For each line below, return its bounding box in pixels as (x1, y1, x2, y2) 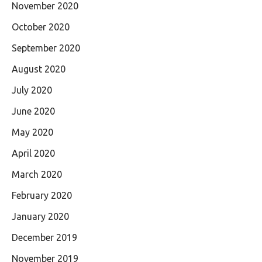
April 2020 (12, 147, 55, 158)
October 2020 (12, 21, 70, 32)
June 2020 (12, 105, 55, 116)
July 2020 (12, 84, 52, 95)
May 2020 (12, 126, 53, 137)
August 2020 (12, 63, 65, 74)
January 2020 (12, 211, 69, 222)
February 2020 (12, 189, 72, 201)
